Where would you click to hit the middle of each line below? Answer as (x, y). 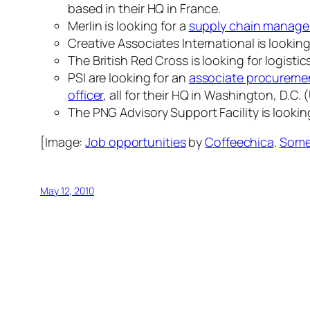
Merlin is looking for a (128, 26)
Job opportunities (136, 142)
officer (86, 95)
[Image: (63, 142)
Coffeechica (240, 142)
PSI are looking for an (128, 78)
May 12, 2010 (67, 191)
